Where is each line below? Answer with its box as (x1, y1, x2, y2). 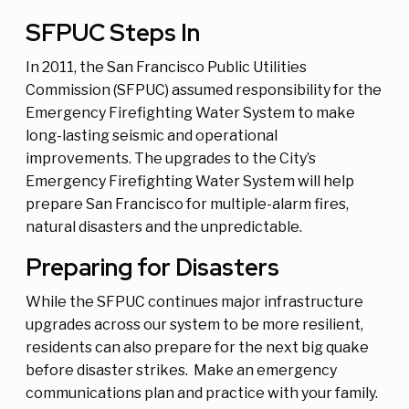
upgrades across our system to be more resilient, (26, 315, 363, 333)
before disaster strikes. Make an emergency (26, 361, 337, 379)
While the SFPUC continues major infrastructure (26, 292, 363, 310)
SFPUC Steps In (26, 16, 200, 48)
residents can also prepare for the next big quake (26, 338, 369, 356)
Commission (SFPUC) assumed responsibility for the (26, 80, 382, 99)
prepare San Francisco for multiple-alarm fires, (26, 194, 349, 213)
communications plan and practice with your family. (26, 383, 378, 402)
